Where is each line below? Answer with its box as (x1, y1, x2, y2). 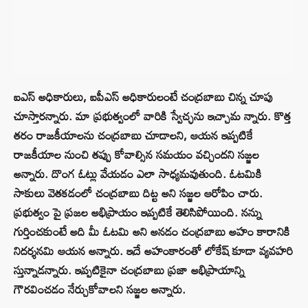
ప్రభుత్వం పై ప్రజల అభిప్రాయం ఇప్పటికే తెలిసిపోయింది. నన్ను (14, 201, 262, 224)
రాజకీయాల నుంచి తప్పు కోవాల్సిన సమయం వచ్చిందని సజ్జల (14, 143, 259, 166)
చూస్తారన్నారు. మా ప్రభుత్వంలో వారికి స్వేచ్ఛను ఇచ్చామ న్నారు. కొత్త (14, 104, 291, 128)
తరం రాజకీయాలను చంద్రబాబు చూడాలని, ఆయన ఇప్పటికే (14, 124, 253, 147)
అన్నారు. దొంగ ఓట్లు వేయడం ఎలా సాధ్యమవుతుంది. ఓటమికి (14, 162, 262, 186)
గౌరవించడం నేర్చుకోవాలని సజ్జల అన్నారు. (14, 278, 186, 301)
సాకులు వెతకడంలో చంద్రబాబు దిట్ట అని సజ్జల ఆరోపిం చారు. (14, 181, 263, 205)
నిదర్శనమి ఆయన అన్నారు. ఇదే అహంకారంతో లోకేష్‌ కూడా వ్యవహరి (14, 239, 293, 263)
